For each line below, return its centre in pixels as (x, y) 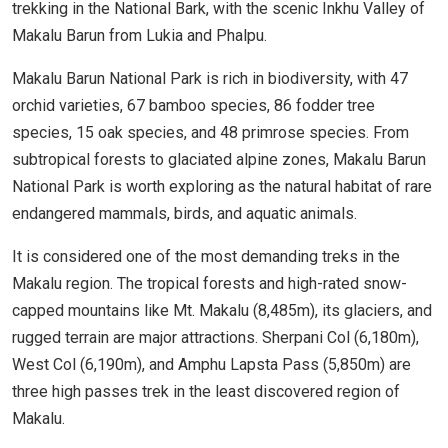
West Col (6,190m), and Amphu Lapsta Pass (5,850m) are (211, 365)
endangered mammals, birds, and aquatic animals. (186, 214)
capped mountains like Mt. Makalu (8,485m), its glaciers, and (222, 311)
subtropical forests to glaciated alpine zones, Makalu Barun (219, 160)
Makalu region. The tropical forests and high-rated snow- (209, 284)
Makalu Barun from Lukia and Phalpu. (141, 36)
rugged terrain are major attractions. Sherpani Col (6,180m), (215, 338)
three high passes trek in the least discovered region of (206, 392)
